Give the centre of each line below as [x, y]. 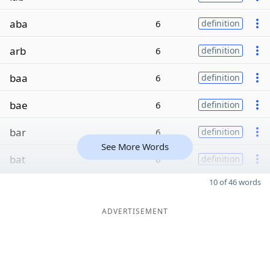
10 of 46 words [235, 182]
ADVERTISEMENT [135, 211]
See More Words [135, 146]
